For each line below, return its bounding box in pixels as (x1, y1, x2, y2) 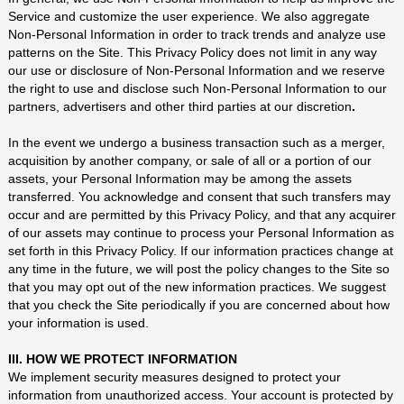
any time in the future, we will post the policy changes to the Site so (7, 262, 390, 276)
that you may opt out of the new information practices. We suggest (7, 280, 386, 294)
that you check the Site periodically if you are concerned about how (7, 298, 390, 312)
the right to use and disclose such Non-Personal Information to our (7, 81, 387, 96)
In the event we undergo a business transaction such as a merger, (7, 135, 385, 150)
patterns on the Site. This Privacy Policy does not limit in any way (7, 45, 377, 60)
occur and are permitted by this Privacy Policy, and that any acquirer (7, 207, 396, 222)
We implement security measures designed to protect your (7, 370, 341, 384)
